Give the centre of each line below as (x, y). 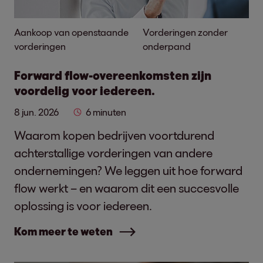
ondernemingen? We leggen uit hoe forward (128, 170)
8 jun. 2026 (36, 112)
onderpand (167, 46)
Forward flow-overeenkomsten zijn (113, 75)
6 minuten (106, 112)
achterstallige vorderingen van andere (113, 153)
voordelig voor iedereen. (85, 90)
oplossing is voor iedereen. (83, 205)
